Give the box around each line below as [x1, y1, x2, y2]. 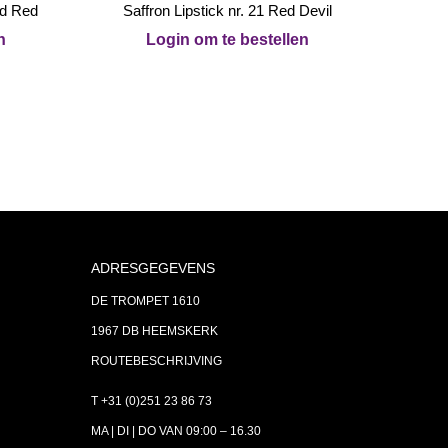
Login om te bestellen [145, 31, 309, 48]
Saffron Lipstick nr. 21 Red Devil [122, 2, 332, 19]
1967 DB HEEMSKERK [91, 324, 218, 338]
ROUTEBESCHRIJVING [91, 354, 222, 368]
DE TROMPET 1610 [91, 294, 200, 308]
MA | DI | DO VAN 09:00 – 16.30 [91, 424, 261, 438]
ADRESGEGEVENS [91, 260, 215, 276]
